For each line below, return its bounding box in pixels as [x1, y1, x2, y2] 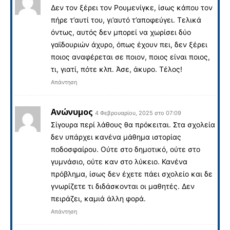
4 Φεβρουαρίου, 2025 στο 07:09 [95, 109, 181, 117]
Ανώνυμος [51, 106, 93, 118]
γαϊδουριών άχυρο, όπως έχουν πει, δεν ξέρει [51, 40, 207, 49]
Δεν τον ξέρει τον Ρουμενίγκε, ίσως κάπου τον [51, 3, 213, 12]
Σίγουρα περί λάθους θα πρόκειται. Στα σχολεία [51, 120, 215, 129]
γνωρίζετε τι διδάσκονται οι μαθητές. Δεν [51, 181, 195, 190]
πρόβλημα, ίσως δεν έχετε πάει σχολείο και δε [51, 169, 213, 178]
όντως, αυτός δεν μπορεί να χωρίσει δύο [51, 27, 191, 36]
